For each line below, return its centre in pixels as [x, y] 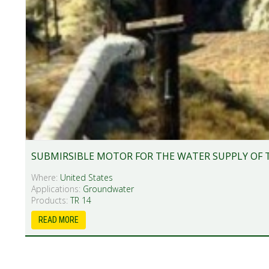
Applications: [57, 189]
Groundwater [108, 189]
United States [86, 177]
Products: [51, 200]
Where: [46, 177]
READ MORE [59, 219]
